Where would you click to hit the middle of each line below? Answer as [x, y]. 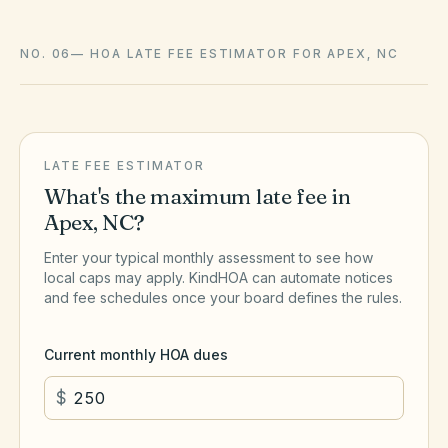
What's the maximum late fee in [197, 196]
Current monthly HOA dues [136, 354]
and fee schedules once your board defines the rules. [223, 297]
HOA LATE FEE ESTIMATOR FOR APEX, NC [244, 54]
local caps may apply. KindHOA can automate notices [218, 277]
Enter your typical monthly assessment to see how [208, 257]
